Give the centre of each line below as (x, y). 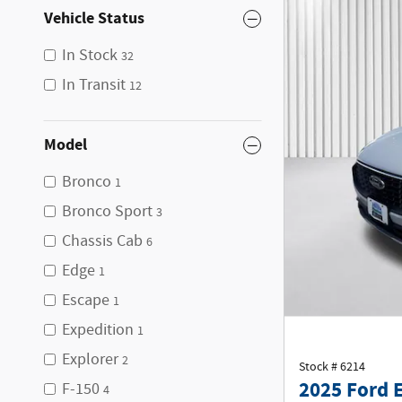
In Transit (94, 85)
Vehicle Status (94, 18)
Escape (86, 301)
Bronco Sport (107, 212)
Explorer (90, 360)
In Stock (90, 56)
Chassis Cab (102, 241)
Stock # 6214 (332, 367)
